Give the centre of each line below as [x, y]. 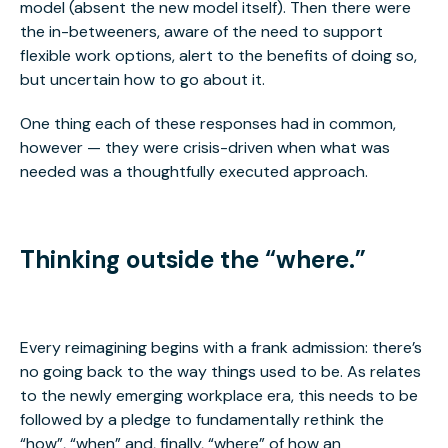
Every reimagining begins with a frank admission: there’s [221, 348]
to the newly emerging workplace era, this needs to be [219, 396]
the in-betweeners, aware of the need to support [201, 32]
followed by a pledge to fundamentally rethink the [202, 420]
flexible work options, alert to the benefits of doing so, [218, 56]
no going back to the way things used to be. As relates [220, 372]
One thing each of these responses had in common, [208, 124]
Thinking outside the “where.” [193, 260]
